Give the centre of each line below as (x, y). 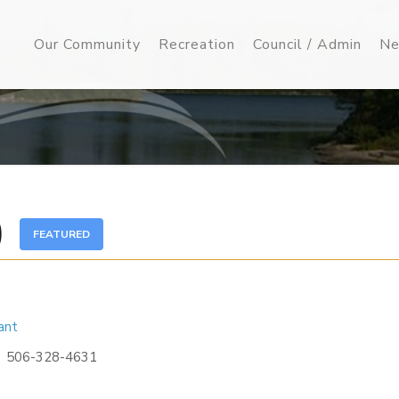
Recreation (197, 45)
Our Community (88, 45)
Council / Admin (308, 45)
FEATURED (61, 234)
